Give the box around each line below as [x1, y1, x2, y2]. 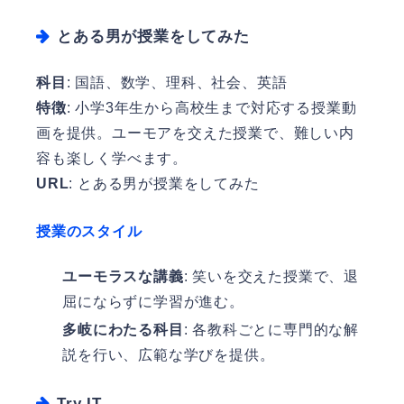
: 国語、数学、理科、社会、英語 [66, 74, 288, 90]
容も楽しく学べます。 [36, 150, 188, 166]
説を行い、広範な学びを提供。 [62, 346, 275, 363]
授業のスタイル [36, 223, 142, 239]
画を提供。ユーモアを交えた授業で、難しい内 [36, 124, 354, 141]
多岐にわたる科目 [62, 321, 184, 337]
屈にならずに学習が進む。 [62, 293, 244, 309]
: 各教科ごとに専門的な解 [183, 321, 359, 337]
